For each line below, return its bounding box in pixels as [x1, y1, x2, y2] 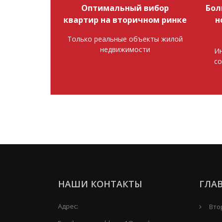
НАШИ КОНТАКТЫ [58, 178, 142, 190]
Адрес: [58, 202, 78, 211]
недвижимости [100, 45, 150, 54]
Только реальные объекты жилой [67, 34, 183, 44]
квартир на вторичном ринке [63, 14, 187, 25]
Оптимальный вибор [81, 2, 169, 13]
